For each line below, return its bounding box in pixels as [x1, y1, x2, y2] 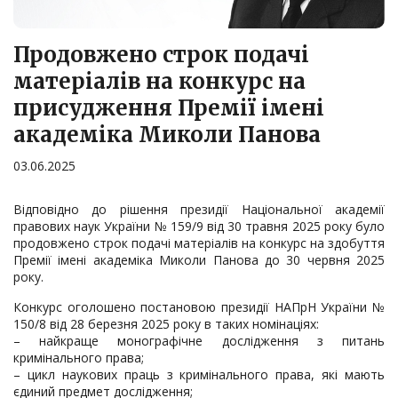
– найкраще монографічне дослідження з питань [13, 332, 385, 350]
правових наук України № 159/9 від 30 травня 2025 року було [13, 218, 385, 235]
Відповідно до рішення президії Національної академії [13, 201, 385, 219]
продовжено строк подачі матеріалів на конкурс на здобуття [13, 235, 385, 252]
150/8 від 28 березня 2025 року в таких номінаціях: [13, 315, 319, 333]
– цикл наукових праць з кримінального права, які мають [13, 366, 385, 384]
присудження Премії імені [13, 94, 324, 123]
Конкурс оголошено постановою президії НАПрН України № [13, 298, 385, 316]
